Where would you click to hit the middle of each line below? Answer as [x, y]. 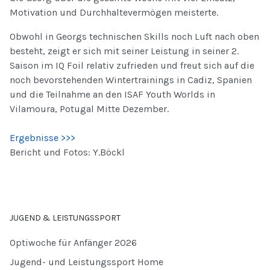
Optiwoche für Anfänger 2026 [73, 242]
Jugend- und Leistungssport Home [86, 262]
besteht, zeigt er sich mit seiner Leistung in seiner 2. [124, 51]
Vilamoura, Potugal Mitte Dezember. [89, 108]
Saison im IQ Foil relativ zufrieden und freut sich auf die [132, 65]
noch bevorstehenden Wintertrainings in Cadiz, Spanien [131, 80]
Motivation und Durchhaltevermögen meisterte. [114, 12]
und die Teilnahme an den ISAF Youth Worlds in [112, 94]
